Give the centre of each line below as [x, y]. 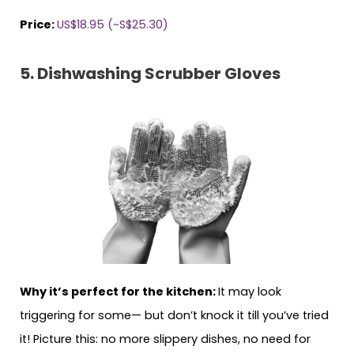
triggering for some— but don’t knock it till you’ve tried [174, 316]
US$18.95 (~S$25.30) [114, 24]
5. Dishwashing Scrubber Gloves [150, 74]
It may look [250, 292]
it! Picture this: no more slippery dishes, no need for [165, 339]
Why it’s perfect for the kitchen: [119, 292]
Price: [38, 24]
